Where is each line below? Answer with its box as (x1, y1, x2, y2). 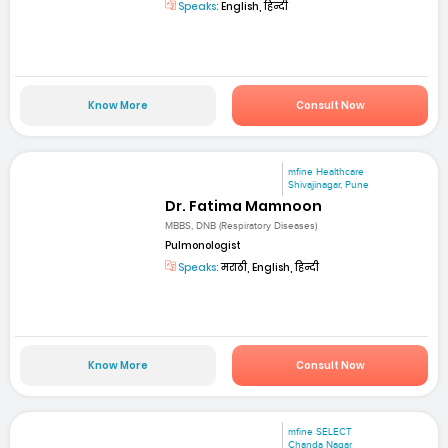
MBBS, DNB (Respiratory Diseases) (165, 220, 318, 233)
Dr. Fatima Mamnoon (165, 195, 323, 216)
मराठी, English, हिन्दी (219, 260, 320, 276)
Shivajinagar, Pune (288, 178, 370, 191)
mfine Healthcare (288, 165, 365, 178)
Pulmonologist (165, 238, 242, 254)
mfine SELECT (288, 426, 353, 439)
